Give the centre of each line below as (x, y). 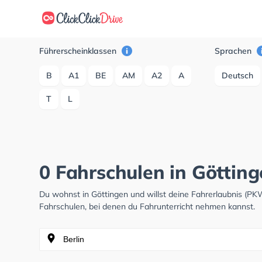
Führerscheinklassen (79, 51)
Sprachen (235, 51)
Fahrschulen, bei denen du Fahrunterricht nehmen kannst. (147, 206)
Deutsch (238, 75)
